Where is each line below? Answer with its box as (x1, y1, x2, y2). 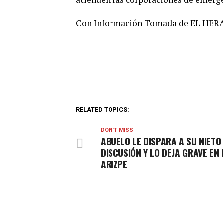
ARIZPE (101, 157, 127, 171)
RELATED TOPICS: (76, 106, 129, 113)
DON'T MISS (101, 127, 133, 133)
